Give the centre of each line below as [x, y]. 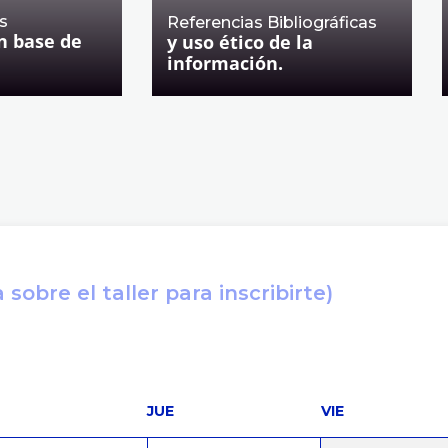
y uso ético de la [240, 42]
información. [225, 63]
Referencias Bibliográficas [272, 22]
